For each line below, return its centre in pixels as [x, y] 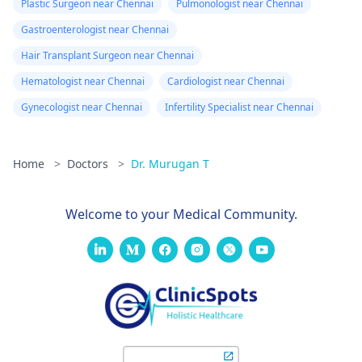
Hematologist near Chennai [83, 81]
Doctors [89, 164]
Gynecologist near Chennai [82, 107]
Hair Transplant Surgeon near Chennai [107, 55]
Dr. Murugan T [170, 164]
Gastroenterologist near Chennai [95, 29]
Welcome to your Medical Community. [181, 214]
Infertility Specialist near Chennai [239, 107]
